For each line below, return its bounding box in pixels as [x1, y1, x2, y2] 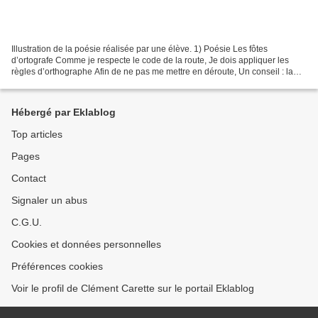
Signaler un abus [11, 194, 87, 206]
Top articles [11, 128, 62, 140]
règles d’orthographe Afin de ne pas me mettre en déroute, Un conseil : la [11, 66, 293, 77]
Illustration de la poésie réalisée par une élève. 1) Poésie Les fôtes [11, 43, 268, 54]
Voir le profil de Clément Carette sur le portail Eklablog [11, 283, 254, 294]
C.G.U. [11, 216, 42, 228]
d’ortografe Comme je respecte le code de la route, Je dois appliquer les [11, 55, 289, 65]
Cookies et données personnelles [11, 238, 161, 250]
